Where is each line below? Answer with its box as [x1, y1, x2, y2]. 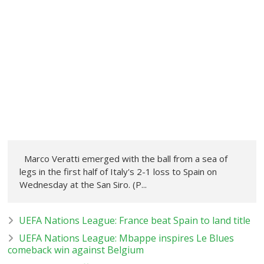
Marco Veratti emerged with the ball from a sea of [19, 153, 228, 165]
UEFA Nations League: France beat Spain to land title [19, 214, 251, 227]
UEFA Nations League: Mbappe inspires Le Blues [19, 232, 235, 245]
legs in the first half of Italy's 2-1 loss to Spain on [19, 166, 217, 178]
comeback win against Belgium [8, 243, 144, 257]
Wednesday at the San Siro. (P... [19, 179, 147, 191]
